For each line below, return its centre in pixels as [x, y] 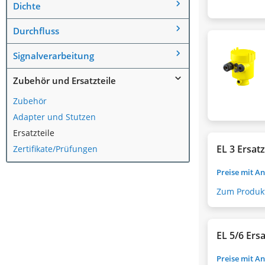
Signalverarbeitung [54, 55]
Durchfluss [36, 30]
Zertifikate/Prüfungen [55, 148]
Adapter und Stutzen [54, 117]
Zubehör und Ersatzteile [64, 80]
